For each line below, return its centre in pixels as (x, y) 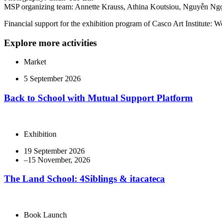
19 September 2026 (54, 151)
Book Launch (45, 215)
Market (35, 62)
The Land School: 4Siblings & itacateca (84, 179)
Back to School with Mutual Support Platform (98, 98)
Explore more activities (50, 43)
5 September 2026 (52, 79)
